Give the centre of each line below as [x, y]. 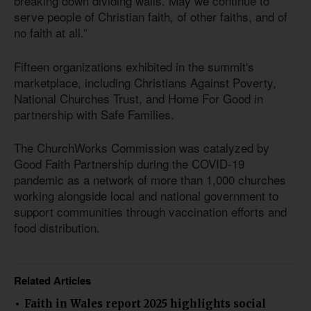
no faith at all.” [51, 33]
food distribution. [57, 228]
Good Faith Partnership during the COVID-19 [129, 164]
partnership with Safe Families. [94, 114]
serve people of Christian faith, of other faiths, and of [151, 17]
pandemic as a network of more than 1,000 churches [150, 180]
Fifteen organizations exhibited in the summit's [134, 66]
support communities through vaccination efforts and [150, 212]
